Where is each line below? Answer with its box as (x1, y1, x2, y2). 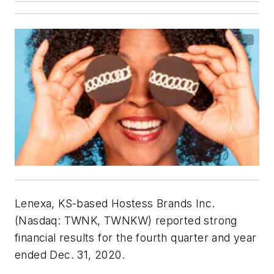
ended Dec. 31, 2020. (15, 248, 125, 261)
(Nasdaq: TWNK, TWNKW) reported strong (15, 213, 237, 227)
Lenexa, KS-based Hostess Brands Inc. (15, 196, 215, 210)
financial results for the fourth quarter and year (15, 231, 257, 244)
